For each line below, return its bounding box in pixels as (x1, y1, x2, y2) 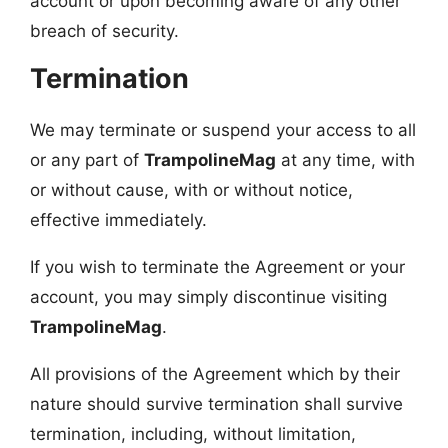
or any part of (30, 149, 144, 170)
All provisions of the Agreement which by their (30, 363, 400, 384)
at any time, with (276, 149, 415, 170)
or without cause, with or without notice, (30, 179, 353, 200)
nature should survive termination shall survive (30, 393, 403, 414)
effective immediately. (30, 209, 207, 230)
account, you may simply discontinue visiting (30, 286, 387, 307)
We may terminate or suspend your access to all (30, 119, 416, 140)
